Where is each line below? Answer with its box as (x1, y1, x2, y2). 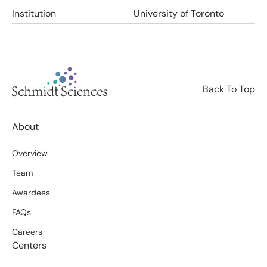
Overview (12, 148, 48, 159)
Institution (12, 7, 56, 20)
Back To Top (203, 83, 255, 95)
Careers (12, 226, 42, 237)
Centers (12, 239, 46, 252)
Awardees (12, 187, 50, 198)
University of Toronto (133, 7, 224, 20)
